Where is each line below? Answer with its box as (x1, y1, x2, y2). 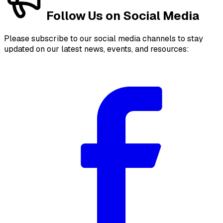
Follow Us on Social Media (46, 8, 199, 24)
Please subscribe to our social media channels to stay (4, 33, 203, 44)
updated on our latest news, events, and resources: (4, 44, 189, 55)
